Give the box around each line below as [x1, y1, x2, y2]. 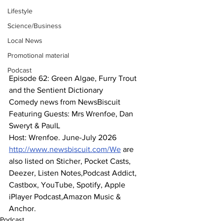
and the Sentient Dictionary [9, 86, 103, 95]
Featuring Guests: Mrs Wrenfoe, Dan [9, 110, 135, 118]
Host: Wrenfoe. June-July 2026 [9, 133, 116, 142]
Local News [7, 37, 42, 44]
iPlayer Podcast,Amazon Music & [9, 192, 123, 201]
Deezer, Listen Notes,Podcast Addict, [9, 169, 139, 178]
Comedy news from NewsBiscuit [9, 98, 120, 107]
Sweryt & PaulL [9, 121, 60, 130]
